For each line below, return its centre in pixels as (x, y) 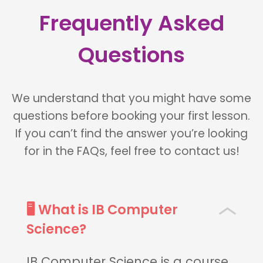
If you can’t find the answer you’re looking (131, 134)
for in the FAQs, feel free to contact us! (131, 151)
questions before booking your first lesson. (131, 116)
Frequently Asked (131, 23)
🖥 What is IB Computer (102, 209)
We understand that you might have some (131, 99)
